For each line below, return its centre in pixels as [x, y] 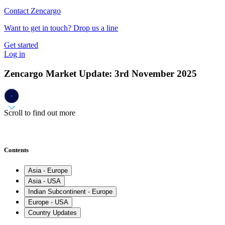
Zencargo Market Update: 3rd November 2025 [100, 73]
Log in [15, 54]
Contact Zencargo [32, 11]
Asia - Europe [48, 170]
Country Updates [52, 212]
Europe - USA [48, 202]
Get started [21, 45]
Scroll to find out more [40, 113]
